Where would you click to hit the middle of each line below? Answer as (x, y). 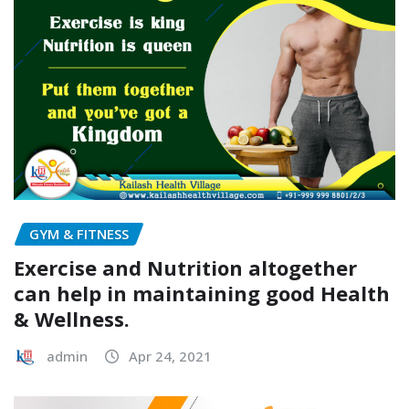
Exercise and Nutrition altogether (185, 267)
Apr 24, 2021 (170, 356)
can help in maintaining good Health (202, 293)
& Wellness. (72, 318)
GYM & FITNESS (79, 233)
